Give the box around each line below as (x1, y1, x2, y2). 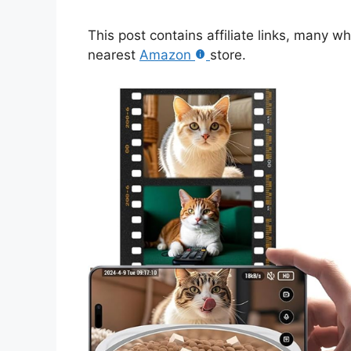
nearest (88, 47, 139, 63)
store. (210, 47, 246, 63)
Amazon (139, 47, 191, 63)
